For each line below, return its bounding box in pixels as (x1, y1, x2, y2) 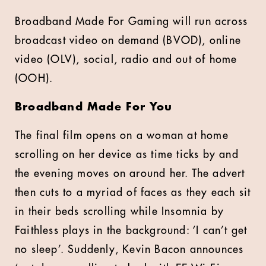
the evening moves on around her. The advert (15, 168, 245, 179)
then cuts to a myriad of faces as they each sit (15, 187, 251, 198)
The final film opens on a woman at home (15, 130, 229, 141)
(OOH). (15, 73, 53, 84)
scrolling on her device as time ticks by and (15, 149, 239, 160)
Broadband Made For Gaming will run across (15, 16, 248, 27)
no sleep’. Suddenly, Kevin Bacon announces (15, 244, 244, 255)
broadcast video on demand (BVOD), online (15, 35, 242, 46)
